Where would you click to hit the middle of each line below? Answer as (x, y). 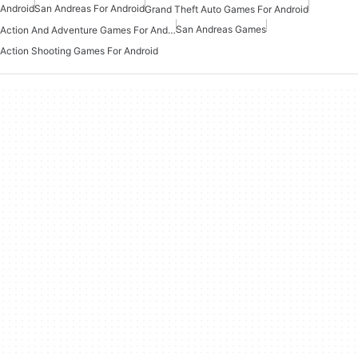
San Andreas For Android (89, 8)
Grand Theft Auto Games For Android (227, 9)
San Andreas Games (221, 29)
